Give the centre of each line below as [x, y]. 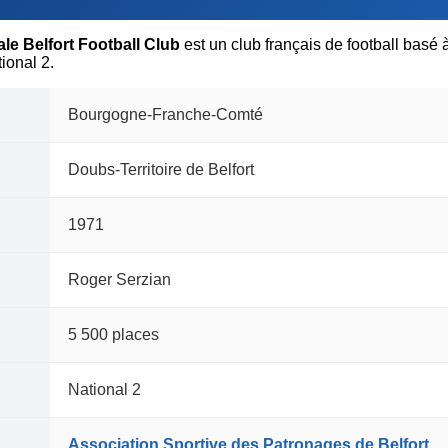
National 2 [104, 390]
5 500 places [113, 335]
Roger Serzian [119, 280]
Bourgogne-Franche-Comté [165, 115]
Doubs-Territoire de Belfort [161, 170]
